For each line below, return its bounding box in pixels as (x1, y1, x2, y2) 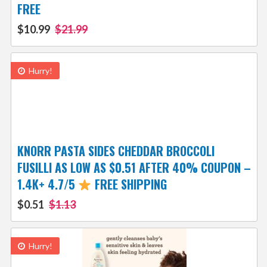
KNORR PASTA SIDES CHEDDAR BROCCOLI (17, 142, 215, 160)
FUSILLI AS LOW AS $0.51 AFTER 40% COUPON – (17, 159, 251, 177)
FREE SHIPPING (91, 175, 167, 194)
